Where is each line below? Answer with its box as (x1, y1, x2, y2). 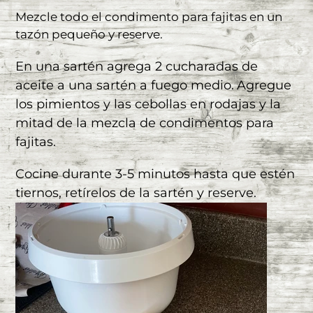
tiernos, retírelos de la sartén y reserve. (15, 185, 256, 201)
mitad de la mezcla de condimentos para (15, 115, 274, 131)
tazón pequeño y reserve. (15, 27, 163, 42)
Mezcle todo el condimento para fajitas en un (15, 10, 282, 24)
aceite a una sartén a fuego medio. (15, 77, 234, 93)
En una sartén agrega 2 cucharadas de (15, 58, 258, 74)
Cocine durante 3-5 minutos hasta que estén (15, 166, 295, 182)
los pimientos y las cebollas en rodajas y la (15, 96, 281, 112)
